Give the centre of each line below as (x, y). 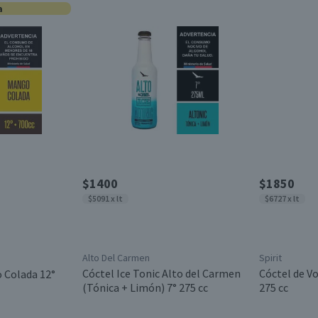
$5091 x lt (105, 198)
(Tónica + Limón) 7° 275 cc (145, 287)
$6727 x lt (282, 198)
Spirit (270, 258)
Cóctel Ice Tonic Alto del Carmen (161, 273)
